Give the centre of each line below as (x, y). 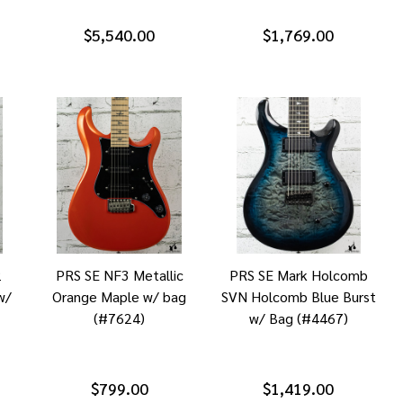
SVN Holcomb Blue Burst (298, 296)
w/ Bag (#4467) (298, 318)
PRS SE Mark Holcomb (298, 274)
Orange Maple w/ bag (120, 296)
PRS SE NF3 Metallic (119, 274)
